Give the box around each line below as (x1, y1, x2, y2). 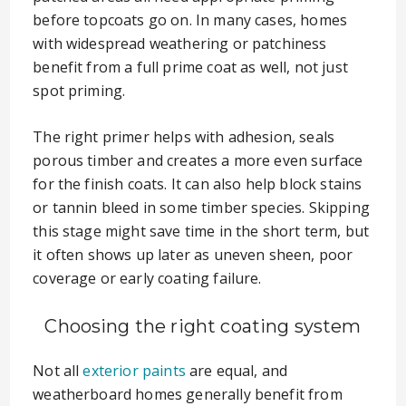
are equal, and (185, 361, 288, 381)
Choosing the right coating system (44, 315, 362, 337)
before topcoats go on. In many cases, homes (33, 10, 348, 30)
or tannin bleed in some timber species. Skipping (33, 198, 370, 217)
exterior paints (82, 361, 186, 381)
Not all (33, 361, 83, 381)
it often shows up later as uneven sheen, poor (33, 245, 353, 265)
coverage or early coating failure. (33, 268, 262, 288)
